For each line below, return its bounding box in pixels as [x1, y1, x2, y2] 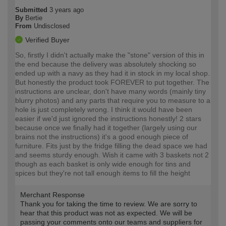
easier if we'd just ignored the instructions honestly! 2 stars [15, 115, 201, 123]
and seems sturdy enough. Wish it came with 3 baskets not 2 [15, 151, 209, 159]
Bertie [25, 14, 42, 22]
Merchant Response [20, 191, 85, 199]
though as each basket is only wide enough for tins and [15, 160, 191, 168]
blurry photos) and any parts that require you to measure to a [15, 96, 210, 105]
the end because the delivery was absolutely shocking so [15, 60, 196, 69]
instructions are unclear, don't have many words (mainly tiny [15, 87, 206, 96]
